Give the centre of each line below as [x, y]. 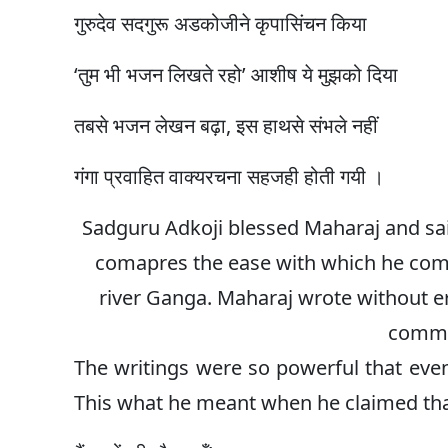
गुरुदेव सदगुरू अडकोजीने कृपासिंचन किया [220, 24]
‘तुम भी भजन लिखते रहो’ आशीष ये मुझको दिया [235, 75]
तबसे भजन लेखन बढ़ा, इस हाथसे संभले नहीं [225, 126]
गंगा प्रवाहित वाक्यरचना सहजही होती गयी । [228, 177]
